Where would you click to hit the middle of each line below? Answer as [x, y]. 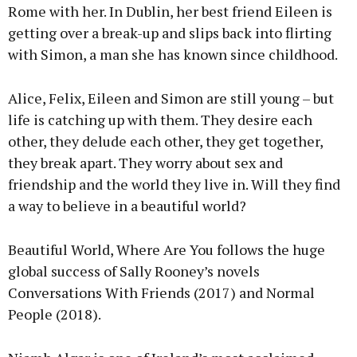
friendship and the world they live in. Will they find [174, 184]
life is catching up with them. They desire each [160, 120]
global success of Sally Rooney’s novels [134, 271]
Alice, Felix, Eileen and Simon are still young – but [171, 98]
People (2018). [55, 314]
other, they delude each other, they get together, [165, 141]
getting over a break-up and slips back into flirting [170, 33]
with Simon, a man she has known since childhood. [173, 55]
